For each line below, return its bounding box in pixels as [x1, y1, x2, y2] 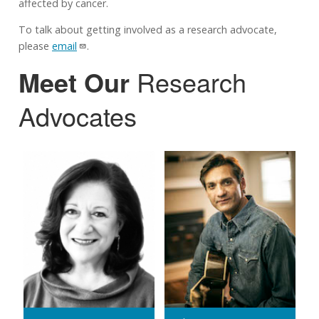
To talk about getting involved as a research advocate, [19, 23, 277, 37]
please [19, 39, 52, 53]
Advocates [19, 97, 137, 134]
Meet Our [19, 63, 137, 100]
